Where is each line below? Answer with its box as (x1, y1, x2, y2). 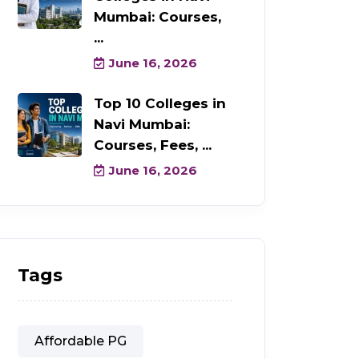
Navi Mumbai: (94, 115, 190, 132)
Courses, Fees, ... (94, 136, 212, 153)
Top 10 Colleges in (94, 95, 226, 111)
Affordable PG (34, 333, 127, 349)
